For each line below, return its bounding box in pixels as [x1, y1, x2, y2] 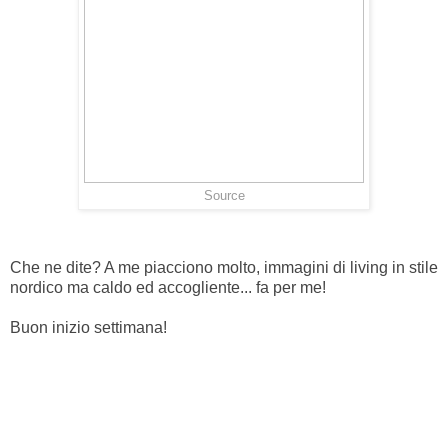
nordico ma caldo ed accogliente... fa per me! [10, 278, 326, 296]
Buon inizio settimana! [10, 318, 167, 336]
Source [203, 188, 245, 203]
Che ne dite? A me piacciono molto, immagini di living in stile [10, 258, 438, 276]
